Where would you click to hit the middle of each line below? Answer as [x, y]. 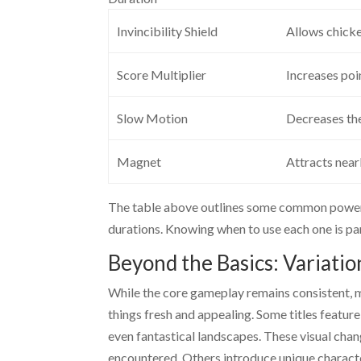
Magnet [139, 162]
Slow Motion [152, 118]
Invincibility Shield [167, 31]
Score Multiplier [161, 75]
